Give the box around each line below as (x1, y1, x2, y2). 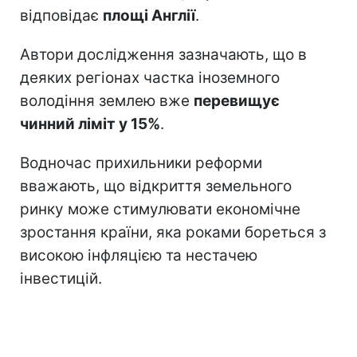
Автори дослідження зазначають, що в (20, 45, 307, 64)
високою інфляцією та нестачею (20, 245, 257, 265)
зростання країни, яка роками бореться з (20, 222, 326, 241)
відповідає (20, 6, 103, 25)
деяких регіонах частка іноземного (20, 68, 280, 87)
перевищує (194, 91, 280, 110)
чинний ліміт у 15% (20, 114, 160, 133)
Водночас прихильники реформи (20, 153, 262, 172)
